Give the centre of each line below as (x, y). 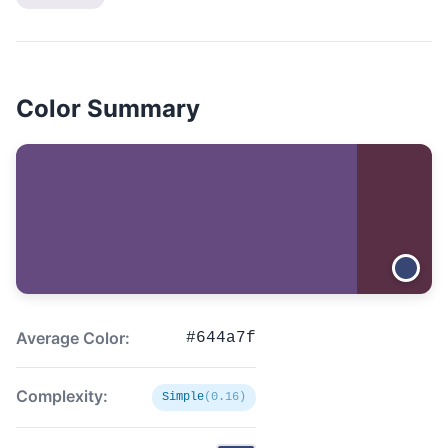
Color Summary (108, 108)
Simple (183, 397)
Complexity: (62, 396)
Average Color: (73, 338)
